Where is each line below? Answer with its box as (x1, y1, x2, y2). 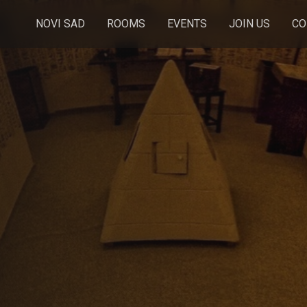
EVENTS (167, 17, 208, 30)
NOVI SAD (36, 17, 86, 30)
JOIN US (229, 17, 271, 30)
